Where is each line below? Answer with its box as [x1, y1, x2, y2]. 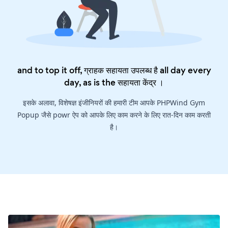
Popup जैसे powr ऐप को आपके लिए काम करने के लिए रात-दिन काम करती [17, 110, 211, 120]
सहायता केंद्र [118, 76, 156, 89]
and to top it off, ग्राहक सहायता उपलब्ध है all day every [17, 64, 211, 77]
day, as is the [64, 76, 118, 89]
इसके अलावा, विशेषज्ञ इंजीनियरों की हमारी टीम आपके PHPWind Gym [23, 98, 205, 108]
